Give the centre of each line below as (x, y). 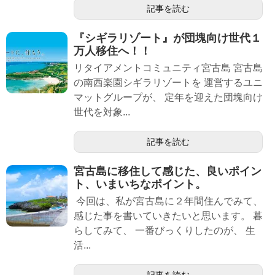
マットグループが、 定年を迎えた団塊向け (168, 98)
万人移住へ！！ (112, 51)
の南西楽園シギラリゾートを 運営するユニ (168, 83)
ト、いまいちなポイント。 (140, 184)
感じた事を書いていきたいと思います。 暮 (168, 216)
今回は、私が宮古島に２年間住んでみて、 (168, 201)
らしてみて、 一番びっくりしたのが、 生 (165, 231)
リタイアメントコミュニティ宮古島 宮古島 (168, 68)
